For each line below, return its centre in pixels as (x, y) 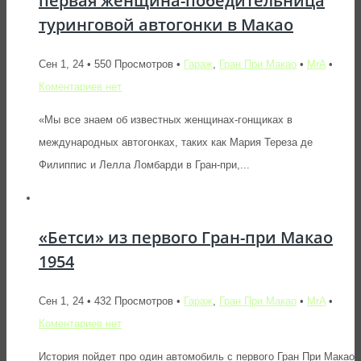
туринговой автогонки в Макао (166, 24)
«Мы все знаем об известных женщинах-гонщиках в (166, 119)
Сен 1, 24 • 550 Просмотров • (111, 64)
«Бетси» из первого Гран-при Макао (186, 237)
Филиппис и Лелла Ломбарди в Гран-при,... (144, 164)
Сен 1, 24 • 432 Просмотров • (111, 301)
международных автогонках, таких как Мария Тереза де (176, 142)
